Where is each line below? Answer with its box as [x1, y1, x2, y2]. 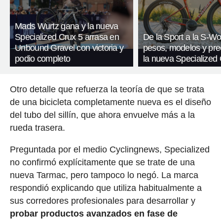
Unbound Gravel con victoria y [15, 42, 124, 53]
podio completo [15, 53, 71, 64]
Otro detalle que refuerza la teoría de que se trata [9, 84, 204, 94]
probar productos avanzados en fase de [9, 208, 178, 219]
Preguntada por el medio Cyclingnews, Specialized [9, 144, 210, 154]
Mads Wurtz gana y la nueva [15, 21, 118, 31]
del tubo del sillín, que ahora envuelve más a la [9, 110, 195, 120]
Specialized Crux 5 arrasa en [15, 32, 119, 42]
